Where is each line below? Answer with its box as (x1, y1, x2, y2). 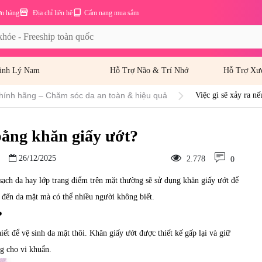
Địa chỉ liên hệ (31, 9, 73, 17)
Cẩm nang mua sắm (84, 9, 139, 17)
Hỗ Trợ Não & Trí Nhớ (110, 66, 189, 75)
